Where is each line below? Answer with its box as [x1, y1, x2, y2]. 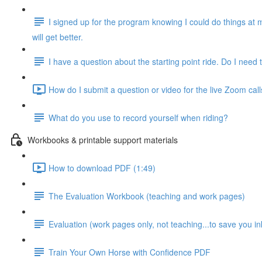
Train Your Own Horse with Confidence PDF [49, 246, 211, 258]
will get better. [32, 31, 83, 43]
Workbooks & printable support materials [27, 133, 178, 146]
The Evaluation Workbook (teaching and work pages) [49, 189, 245, 202]
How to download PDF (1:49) [49, 161, 156, 174]
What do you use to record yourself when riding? [49, 111, 228, 123]
